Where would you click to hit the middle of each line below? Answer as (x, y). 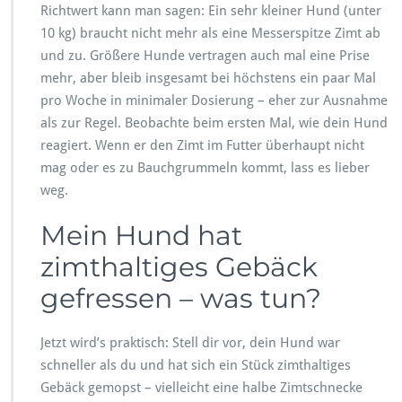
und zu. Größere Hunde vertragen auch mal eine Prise (205, 55)
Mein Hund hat (141, 235)
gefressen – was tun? (181, 298)
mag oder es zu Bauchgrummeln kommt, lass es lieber (205, 167)
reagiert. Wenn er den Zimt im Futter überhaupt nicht (202, 145)
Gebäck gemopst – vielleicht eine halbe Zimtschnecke (201, 387)
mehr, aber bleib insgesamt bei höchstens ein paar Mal (208, 78)
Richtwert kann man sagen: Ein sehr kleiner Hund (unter (211, 10)
